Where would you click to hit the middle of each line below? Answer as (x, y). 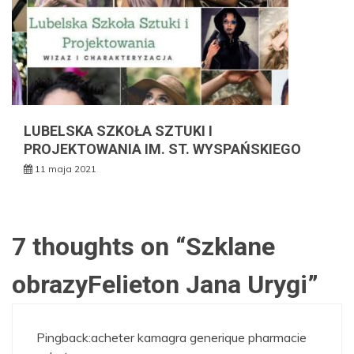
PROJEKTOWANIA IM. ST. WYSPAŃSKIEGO (162, 149)
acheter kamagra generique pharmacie (199, 337)
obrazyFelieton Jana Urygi (160, 284)
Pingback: (64, 337)
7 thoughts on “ (99, 246)
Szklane (230, 246)
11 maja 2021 (66, 168)
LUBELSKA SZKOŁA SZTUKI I (118, 130)
